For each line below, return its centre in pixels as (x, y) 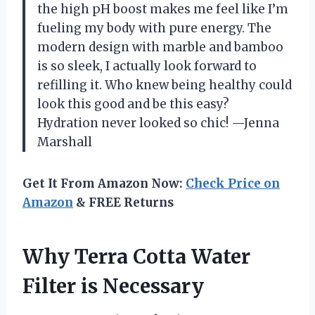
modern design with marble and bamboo (160, 47)
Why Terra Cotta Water (136, 257)
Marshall (65, 142)
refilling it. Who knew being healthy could (165, 85)
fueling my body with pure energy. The (154, 28)
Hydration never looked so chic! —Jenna (158, 123)
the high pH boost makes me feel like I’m (163, 9)
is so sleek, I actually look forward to (147, 66)
